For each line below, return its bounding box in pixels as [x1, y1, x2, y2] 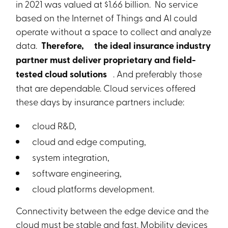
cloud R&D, [30, 119, 77, 131]
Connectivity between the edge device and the [16, 204, 209, 216]
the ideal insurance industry [88, 39, 211, 52]
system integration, [30, 151, 110, 163]
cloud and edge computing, [30, 135, 147, 147]
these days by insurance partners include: [16, 95, 185, 107]
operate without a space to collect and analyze [16, 25, 212, 37]
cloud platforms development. [30, 182, 155, 194]
